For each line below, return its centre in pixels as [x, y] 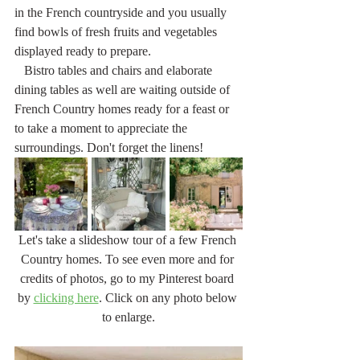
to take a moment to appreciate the [102, 128]
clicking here [66, 297]
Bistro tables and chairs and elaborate [19, 70]
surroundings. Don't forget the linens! [109, 147]
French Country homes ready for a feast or [123, 108]
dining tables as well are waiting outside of [124, 89]
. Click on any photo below [169, 297]
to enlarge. [129, 317]
